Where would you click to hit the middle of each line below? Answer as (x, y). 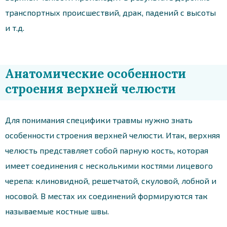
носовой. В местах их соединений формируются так (106, 196)
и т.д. (15, 27)
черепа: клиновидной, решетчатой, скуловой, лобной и (111, 180)
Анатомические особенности (96, 73)
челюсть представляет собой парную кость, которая (107, 150)
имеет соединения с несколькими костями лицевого (109, 165)
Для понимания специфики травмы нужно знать (99, 120)
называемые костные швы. (57, 211)
